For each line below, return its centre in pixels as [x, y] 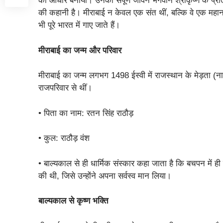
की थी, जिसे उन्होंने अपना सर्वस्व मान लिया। [105, 176]
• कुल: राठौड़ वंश [64, 138]
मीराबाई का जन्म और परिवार [80, 50]
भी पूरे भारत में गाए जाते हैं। [79, 25]
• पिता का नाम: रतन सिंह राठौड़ [86, 113]
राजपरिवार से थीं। [65, 88]
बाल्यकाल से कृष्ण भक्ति [74, 201]
